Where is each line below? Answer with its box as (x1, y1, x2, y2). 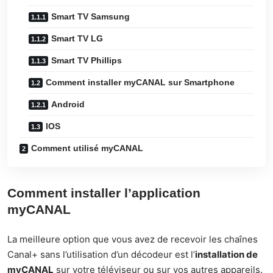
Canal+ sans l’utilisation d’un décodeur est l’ (7, 248, 195, 260)
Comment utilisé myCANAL (31, 143, 143, 153)
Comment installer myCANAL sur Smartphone (46, 77, 235, 87)
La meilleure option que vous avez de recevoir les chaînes (7, 233, 258, 245)
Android (51, 99, 85, 109)
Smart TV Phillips (51, 55, 122, 65)
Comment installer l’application (7, 186, 200, 200)
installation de (195, 248, 258, 260)
